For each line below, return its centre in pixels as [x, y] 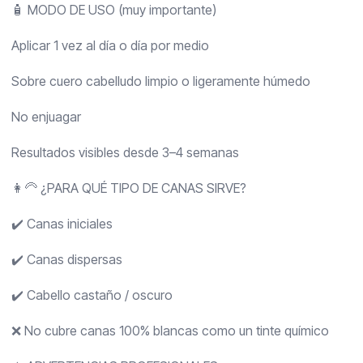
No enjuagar [46, 117]
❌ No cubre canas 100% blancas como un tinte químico [170, 331]
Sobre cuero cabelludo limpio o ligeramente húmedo [160, 81]
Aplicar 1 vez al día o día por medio [110, 46]
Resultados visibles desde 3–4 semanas [125, 153]
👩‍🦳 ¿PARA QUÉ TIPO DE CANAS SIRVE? [128, 188]
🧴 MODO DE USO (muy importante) [113, 10]
